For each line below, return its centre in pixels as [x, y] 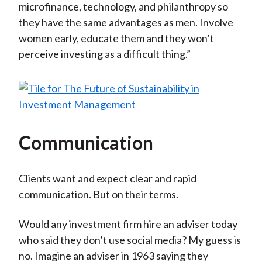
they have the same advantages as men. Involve [126, 23]
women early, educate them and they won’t [116, 38]
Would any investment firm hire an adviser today [128, 224]
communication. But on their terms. [98, 194]
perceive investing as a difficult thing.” [104, 54]
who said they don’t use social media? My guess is [130, 240]
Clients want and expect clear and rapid [107, 179]
